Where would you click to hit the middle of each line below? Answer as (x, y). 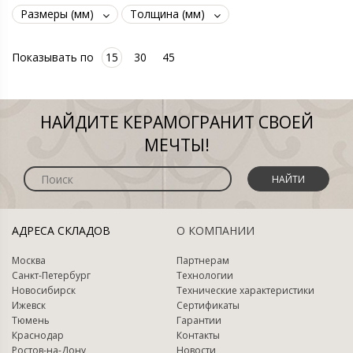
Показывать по (53, 57)
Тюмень (31, 320)
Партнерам (203, 260)
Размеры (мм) (57, 14)
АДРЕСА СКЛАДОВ (61, 230)
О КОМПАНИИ (216, 230)
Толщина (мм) (167, 14)
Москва (29, 260)
